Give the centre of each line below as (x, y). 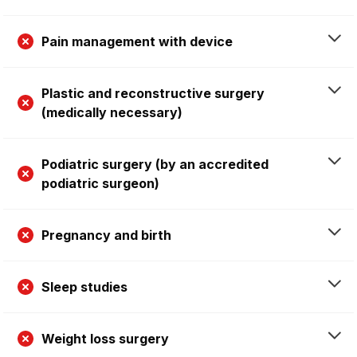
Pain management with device (137, 41)
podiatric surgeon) (100, 183)
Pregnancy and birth (106, 235)
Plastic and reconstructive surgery (153, 93)
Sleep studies (84, 286)
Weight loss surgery (105, 338)
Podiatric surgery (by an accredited (155, 164)
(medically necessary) (112, 112)
